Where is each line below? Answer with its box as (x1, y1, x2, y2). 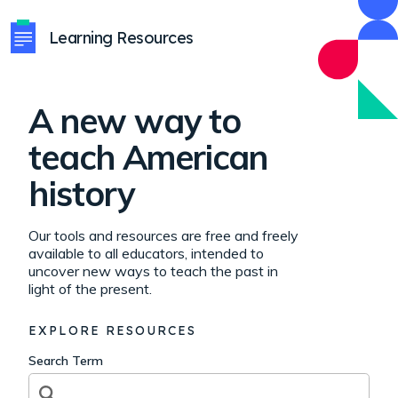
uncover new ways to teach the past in (28, 262, 278, 280)
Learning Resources (49, 27, 194, 48)
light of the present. (28, 280, 152, 298)
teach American (28, 136, 268, 179)
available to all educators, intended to (28, 244, 264, 262)
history (28, 172, 135, 215)
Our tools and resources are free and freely (28, 227, 298, 244)
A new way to (28, 99, 242, 142)
